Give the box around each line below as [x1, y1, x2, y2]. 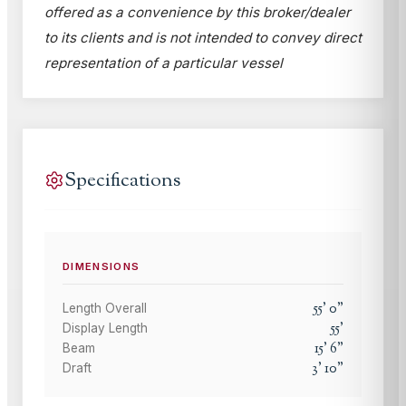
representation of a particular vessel [44, 53, 283, 72]
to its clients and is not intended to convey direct [44, 28, 362, 46]
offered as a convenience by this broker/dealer [44, 3, 351, 21]
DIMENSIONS [63, 259, 140, 273]
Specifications [64, 166, 180, 195]
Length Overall [63, 300, 147, 315]
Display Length [63, 320, 148, 335]
